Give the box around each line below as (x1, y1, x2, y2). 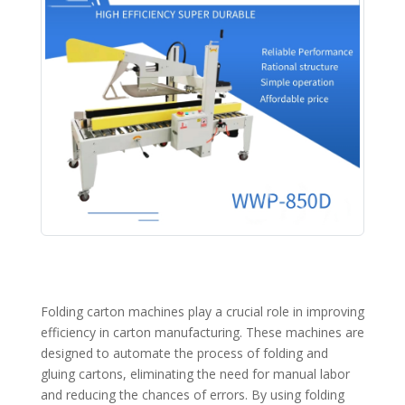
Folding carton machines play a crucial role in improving (40, 302, 364, 320)
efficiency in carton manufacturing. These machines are (40, 323, 364, 341)
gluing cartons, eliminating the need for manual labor (40, 364, 350, 382)
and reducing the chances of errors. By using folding (40, 385, 344, 403)
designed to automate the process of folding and (40, 344, 328, 362)
